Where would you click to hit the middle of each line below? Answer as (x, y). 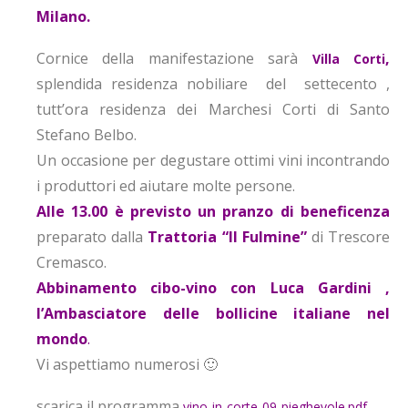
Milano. (63, 16)
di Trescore (348, 237)
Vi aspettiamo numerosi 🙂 (127, 364)
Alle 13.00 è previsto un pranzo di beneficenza (213, 211)
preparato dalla (92, 237)
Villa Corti (349, 59)
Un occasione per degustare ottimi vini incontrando (213, 160)
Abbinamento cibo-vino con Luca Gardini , (213, 288)
